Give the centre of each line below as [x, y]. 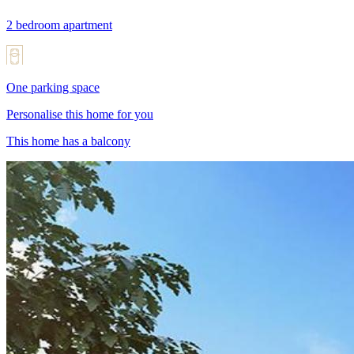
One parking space [53, 87]
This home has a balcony [68, 141]
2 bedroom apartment [59, 24]
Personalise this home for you [80, 114]
